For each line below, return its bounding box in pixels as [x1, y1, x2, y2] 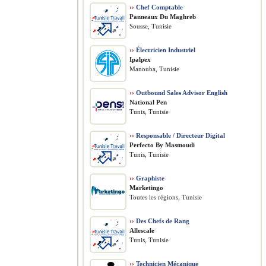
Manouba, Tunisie [129, 65, 179, 72]
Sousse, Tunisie [129, 23, 172, 30]
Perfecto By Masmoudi [129, 141, 195, 148]
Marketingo [129, 184, 163, 191]
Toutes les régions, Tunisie [129, 194, 202, 201]
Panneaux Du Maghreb [129, 13, 196, 20]
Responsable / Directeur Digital [134, 132, 225, 139]
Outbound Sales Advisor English [134, 89, 227, 96]
